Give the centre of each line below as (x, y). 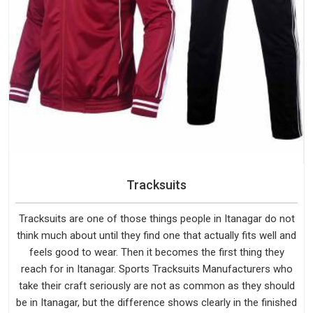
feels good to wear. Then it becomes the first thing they (156, 252)
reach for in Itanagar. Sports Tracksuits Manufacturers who (156, 269)
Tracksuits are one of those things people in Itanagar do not (156, 218)
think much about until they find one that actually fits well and (156, 235)
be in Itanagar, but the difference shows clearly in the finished (156, 302)
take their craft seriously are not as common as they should (156, 285)
